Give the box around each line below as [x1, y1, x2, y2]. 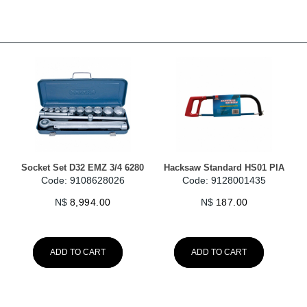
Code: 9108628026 [40, 175, 125, 186]
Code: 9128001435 [182, 175, 267, 186]
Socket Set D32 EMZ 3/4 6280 [21, 162, 145, 173]
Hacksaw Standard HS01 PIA [164, 162, 285, 173]
